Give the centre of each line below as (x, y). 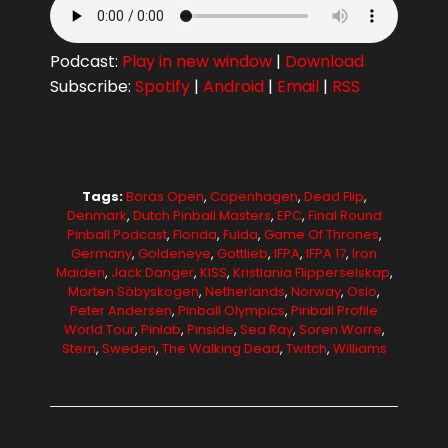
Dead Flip (333, 196)
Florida (194, 234)
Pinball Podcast (116, 234)
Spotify (162, 86)
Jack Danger (152, 272)
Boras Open (164, 196)
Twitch (306, 348)
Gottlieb (242, 253)
